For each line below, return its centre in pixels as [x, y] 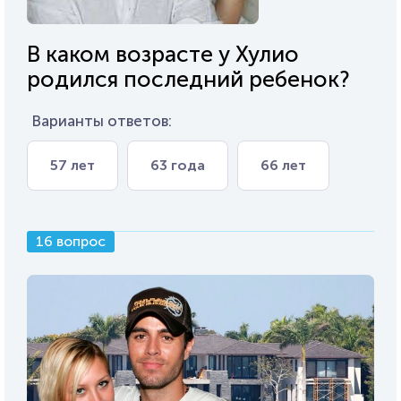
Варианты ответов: [102, 120]
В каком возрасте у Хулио [163, 54]
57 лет [73, 165]
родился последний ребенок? [188, 79]
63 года [178, 165]
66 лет [283, 165]
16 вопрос [71, 241]
